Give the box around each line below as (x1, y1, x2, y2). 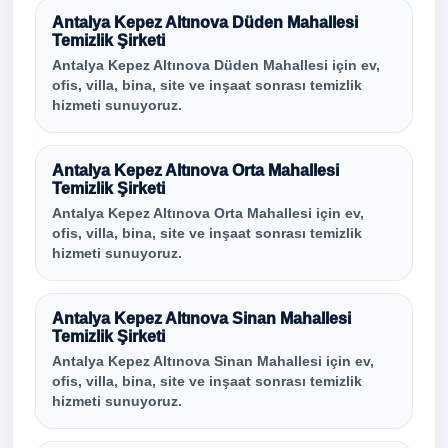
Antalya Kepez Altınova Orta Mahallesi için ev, (52, 206, 364, 221)
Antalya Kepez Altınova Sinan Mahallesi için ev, (52, 354, 374, 369)
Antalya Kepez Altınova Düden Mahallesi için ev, (52, 58, 380, 73)
